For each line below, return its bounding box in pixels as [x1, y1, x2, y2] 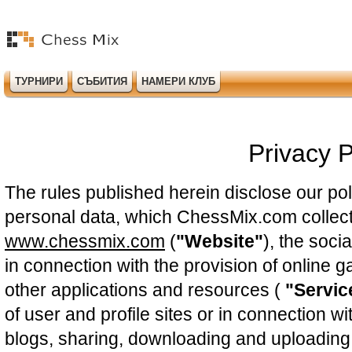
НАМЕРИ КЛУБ [141, 75, 215, 87]
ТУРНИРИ [15, 75, 63, 87]
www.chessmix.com [5, 231, 165, 251]
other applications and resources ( [5, 280, 285, 300]
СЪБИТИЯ [77, 75, 127, 87]
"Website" [176, 231, 263, 251]
